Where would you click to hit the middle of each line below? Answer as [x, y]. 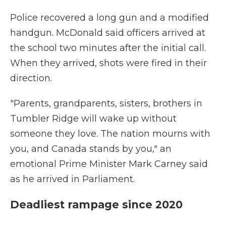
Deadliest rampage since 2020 [96, 205]
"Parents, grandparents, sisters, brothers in [106, 103]
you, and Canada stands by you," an [91, 149]
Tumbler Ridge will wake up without [93, 119]
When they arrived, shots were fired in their [108, 63]
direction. [31, 78]
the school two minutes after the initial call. [108, 48]
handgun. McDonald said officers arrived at [108, 33]
